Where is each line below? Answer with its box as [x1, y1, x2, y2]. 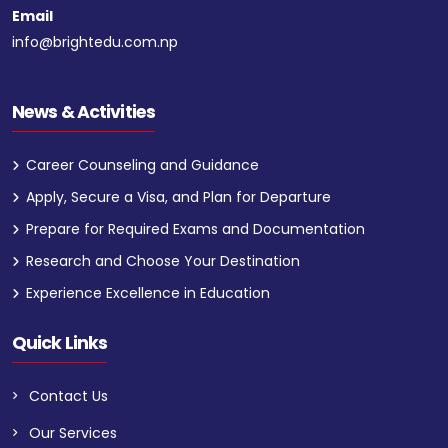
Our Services [29, 422, 117, 443]
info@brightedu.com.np [12, 31, 178, 52]
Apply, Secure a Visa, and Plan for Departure [26, 186, 331, 207]
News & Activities [12, 99, 156, 124]
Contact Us [29, 385, 108, 406]
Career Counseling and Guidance [26, 154, 259, 175]
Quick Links [12, 330, 108, 355]
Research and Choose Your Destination [26, 250, 300, 271]
